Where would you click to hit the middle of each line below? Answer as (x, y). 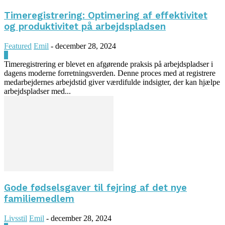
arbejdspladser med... (37, 91)
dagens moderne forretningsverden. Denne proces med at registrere (110, 73)
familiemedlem (39, 199)
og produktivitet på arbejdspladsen (85, 27)
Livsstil (16, 218)
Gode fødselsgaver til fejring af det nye (95, 188)
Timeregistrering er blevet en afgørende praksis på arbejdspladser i (108, 64)
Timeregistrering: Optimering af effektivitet (106, 16)
